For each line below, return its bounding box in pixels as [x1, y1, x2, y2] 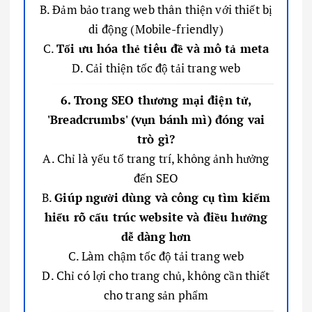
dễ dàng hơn [120, 228, 192, 244]
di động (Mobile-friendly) [88, 20, 224, 37]
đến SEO [134, 169, 178, 186]
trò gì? [137, 130, 175, 147]
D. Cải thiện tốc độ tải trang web [71, 59, 241, 76]
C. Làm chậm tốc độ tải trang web [68, 247, 244, 264]
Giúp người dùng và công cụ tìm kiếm [54, 189, 271, 205]
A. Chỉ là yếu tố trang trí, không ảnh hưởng [42, 150, 270, 166]
